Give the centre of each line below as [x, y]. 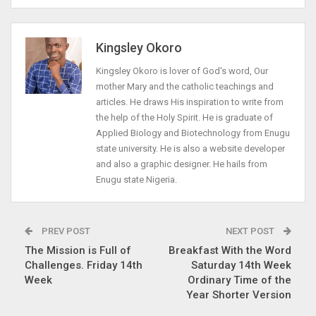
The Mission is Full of [78, 251]
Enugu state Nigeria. [136, 180]
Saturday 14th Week [241, 266]
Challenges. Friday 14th [84, 266]
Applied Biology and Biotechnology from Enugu [193, 133]
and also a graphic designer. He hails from [182, 164]
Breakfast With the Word [230, 251]
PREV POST [65, 231]
